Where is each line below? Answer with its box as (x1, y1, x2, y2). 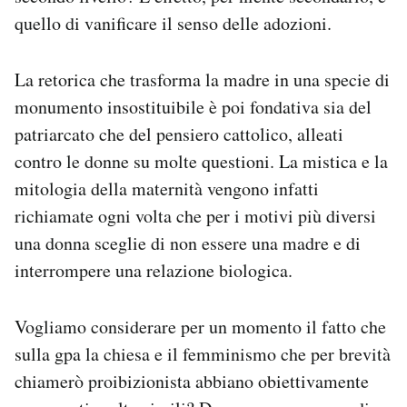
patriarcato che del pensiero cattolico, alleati (15, 122, 343, 146)
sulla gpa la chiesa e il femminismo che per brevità (15, 342, 391, 366)
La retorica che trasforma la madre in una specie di (15, 67, 390, 92)
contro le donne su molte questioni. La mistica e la (15, 149, 388, 174)
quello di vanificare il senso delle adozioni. (15, 11, 332, 35)
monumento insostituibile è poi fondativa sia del (15, 94, 372, 119)
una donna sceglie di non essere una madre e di (15, 231, 361, 255)
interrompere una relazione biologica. (15, 258, 293, 283)
